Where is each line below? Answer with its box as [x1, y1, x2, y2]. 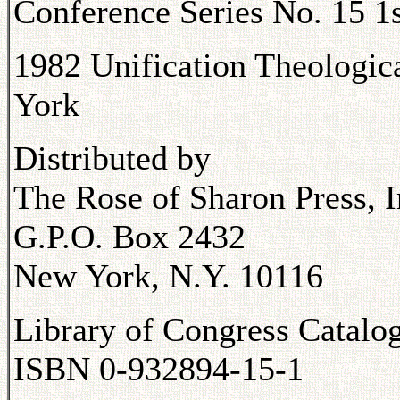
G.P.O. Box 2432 [13, 218, 246, 255]
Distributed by [13, 139, 211, 177]
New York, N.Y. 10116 [13, 257, 323, 295]
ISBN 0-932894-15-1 [13, 350, 304, 387]
